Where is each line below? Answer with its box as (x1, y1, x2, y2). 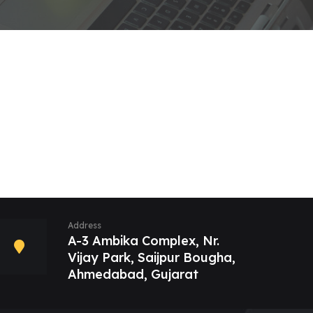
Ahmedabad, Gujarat (68, 266, 198, 282)
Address (68, 220, 101, 231)
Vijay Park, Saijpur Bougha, (68, 249, 235, 265)
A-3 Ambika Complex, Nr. (68, 233, 219, 249)
